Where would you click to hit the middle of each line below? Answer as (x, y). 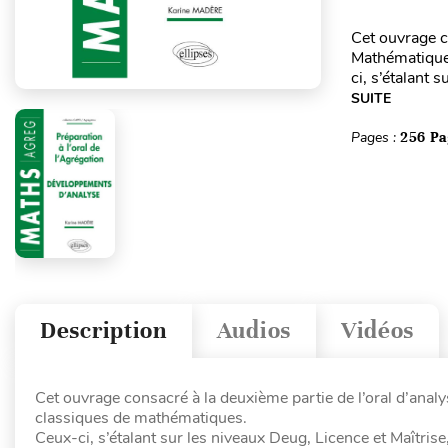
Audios (253, 331)
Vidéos (377, 331)
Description (103, 331)
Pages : (375, 137)
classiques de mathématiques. (141, 417)
